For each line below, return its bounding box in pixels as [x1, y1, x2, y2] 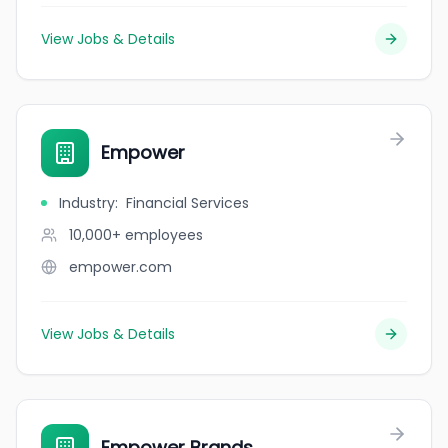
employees [125, 225, 203, 245]
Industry [59, 193, 115, 213]
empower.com [69, 257, 172, 277]
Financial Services [126, 193, 249, 213]
